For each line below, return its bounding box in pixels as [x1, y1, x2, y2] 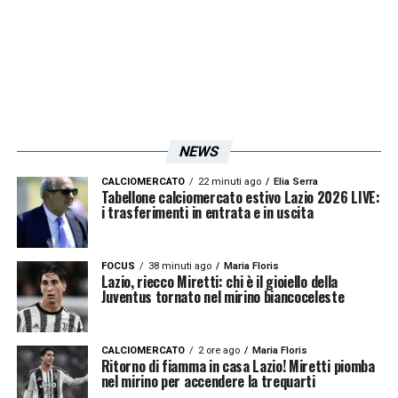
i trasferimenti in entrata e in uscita [100, 202, 314, 224]
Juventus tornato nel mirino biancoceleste [100, 286, 345, 308]
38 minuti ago [147, 260, 211, 273]
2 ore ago [197, 345, 240, 357]
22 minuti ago [197, 176, 261, 188]
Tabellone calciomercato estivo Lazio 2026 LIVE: [100, 187, 380, 209]
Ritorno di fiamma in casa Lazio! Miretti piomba [100, 355, 375, 378]
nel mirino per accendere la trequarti [100, 370, 315, 393]
